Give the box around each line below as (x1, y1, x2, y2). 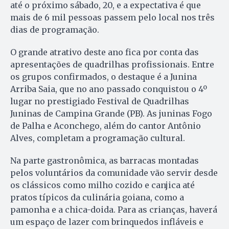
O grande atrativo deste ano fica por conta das (10, 47, 199, 57)
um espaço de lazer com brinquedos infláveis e (10, 216, 203, 227)
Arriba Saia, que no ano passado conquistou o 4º (10, 83, 207, 94)
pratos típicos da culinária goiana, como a (10, 192, 184, 202)
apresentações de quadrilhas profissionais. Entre (10, 59, 214, 70)
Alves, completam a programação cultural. (10, 132, 185, 143)
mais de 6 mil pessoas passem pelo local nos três (10, 12, 215, 22)
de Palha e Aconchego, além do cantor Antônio (10, 120, 201, 131)
